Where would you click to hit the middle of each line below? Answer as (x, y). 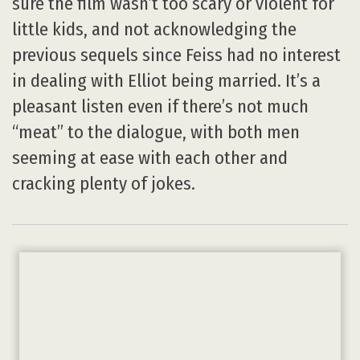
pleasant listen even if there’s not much (160, 106)
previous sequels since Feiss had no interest (176, 55)
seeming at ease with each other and (150, 157)
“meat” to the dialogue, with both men (156, 132)
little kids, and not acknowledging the (154, 29)
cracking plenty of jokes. (104, 183)
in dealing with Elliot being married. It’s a (166, 80)
